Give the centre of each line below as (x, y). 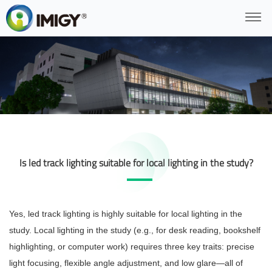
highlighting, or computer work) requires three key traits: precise (132, 247)
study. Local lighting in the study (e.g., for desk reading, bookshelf (135, 230)
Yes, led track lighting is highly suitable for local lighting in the (126, 214)
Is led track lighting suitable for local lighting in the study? (136, 163)
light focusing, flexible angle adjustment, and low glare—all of (126, 263)
